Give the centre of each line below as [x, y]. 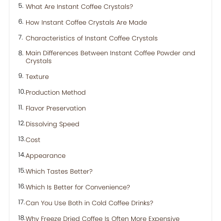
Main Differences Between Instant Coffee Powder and [110, 53]
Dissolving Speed [53, 124]
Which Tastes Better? [59, 171]
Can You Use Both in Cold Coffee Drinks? [90, 203]
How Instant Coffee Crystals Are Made [86, 22]
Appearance [46, 156]
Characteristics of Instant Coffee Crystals [92, 38]
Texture [37, 77]
